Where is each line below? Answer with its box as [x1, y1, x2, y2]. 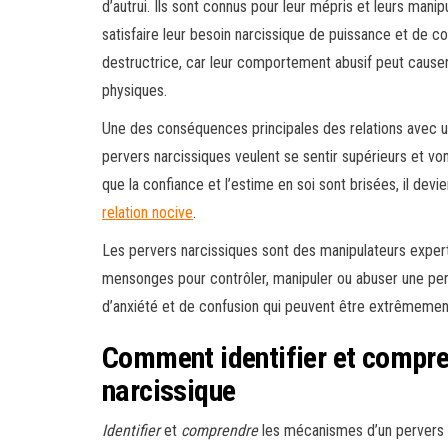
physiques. [102, 81, 167, 101]
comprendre [181, 421, 258, 441]
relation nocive [102, 203, 193, 223]
